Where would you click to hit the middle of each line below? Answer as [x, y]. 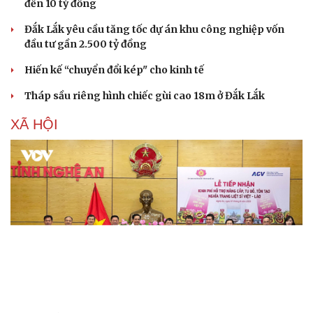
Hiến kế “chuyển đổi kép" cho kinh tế [114, 70]
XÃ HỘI [34, 124]
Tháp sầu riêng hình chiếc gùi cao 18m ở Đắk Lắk [145, 95]
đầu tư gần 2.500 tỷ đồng [86, 44]
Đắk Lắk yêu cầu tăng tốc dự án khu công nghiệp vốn [154, 29]
